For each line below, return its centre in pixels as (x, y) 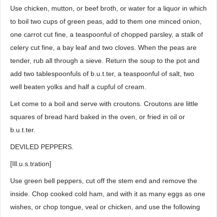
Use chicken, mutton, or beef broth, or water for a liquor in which (108, 8)
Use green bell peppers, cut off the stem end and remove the (104, 181)
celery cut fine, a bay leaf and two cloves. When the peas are (103, 47)
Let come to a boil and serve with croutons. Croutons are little (104, 104)
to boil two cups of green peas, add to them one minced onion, (106, 21)
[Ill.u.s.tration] (31, 164)
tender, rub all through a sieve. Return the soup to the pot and (105, 61)
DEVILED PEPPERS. (42, 147)
